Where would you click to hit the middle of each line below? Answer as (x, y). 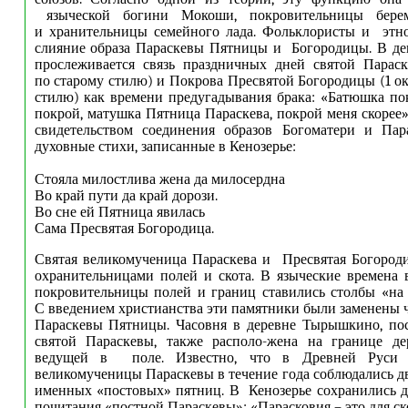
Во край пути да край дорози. (126, 196)
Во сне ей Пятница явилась (119, 212)
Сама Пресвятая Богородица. (124, 229)
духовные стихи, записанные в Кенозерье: (165, 147)
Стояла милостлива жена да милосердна (159, 179)
